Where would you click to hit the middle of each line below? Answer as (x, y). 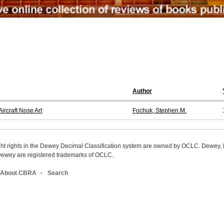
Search (58, 173)
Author (142, 91)
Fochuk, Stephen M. (159, 111)
